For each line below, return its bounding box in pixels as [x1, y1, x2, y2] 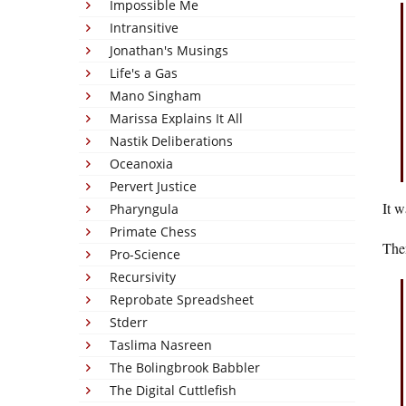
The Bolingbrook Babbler [110, 359, 260, 376]
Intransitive [110, 19, 179, 36]
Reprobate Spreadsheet [110, 291, 254, 308]
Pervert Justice [110, 178, 197, 195]
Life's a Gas [110, 64, 178, 82]
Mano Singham [110, 87, 201, 104]
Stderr [110, 314, 148, 331]
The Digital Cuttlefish [110, 382, 237, 399]
